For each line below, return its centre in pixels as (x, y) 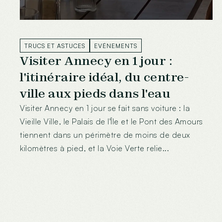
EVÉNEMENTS (116, 46)
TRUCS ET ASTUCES (55, 46)
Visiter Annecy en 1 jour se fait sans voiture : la (105, 108)
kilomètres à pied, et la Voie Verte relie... (94, 148)
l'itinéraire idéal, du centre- (104, 77)
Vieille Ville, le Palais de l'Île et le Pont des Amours (111, 122)
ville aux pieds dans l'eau (95, 94)
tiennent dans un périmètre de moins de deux (105, 135)
